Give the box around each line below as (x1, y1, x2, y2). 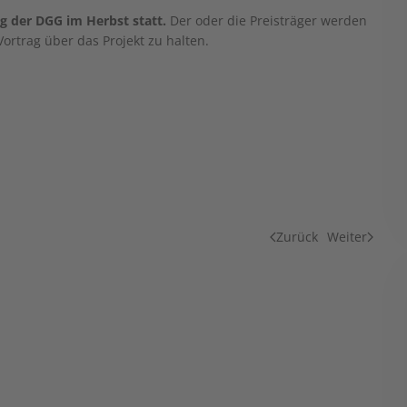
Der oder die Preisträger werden (170, 12, 367, 29)
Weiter (326, 228, 367, 245)
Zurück (275, 228, 318, 245)
